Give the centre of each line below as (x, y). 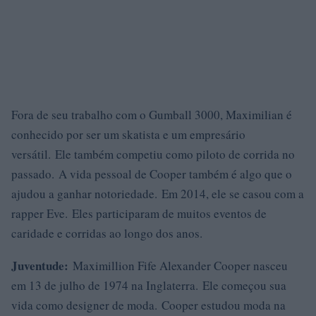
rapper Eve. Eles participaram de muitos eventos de (139, 213)
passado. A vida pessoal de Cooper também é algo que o (152, 174)
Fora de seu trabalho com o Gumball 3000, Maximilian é (152, 115)
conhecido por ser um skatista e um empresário (128, 134)
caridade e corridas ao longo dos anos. (107, 233)
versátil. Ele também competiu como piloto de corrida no (153, 154)
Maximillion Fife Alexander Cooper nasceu (178, 266)
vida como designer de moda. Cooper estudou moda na (148, 305)
